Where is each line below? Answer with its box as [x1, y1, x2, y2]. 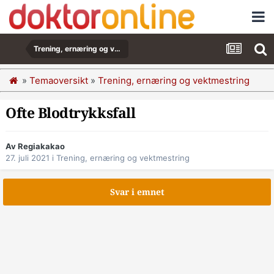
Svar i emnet [109, 187, 165, 198]
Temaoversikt [29, 74, 88, 86]
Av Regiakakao [6, 141, 65, 152]
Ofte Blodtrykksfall [6, 105, 136, 122]
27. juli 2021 [6, 153, 50, 163]
